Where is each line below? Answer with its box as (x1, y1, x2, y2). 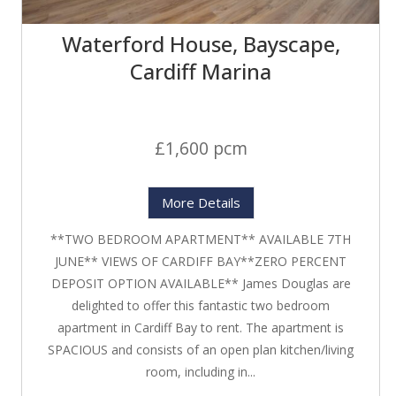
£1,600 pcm (154, 136, 247, 161)
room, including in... (146, 363, 255, 381)
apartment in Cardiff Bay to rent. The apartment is (57, 319, 344, 337)
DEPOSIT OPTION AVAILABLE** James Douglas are (50, 275, 351, 293)
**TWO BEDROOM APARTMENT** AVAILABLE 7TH (50, 231, 351, 248)
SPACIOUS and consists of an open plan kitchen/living (48, 341, 354, 359)
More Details (161, 194, 240, 212)
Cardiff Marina (130, 57, 271, 87)
